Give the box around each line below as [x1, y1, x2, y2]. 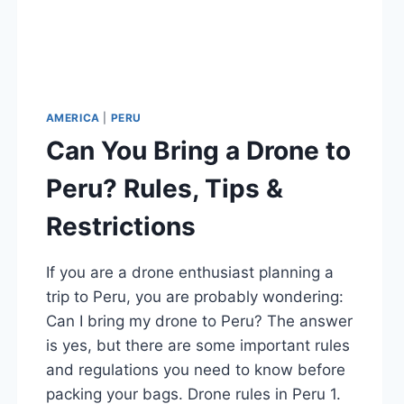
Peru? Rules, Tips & [45, 172, 283, 204]
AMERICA [45, 110, 100, 124]
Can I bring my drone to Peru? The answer [45, 311, 353, 330]
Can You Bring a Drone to [45, 134, 351, 166]
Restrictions [45, 210, 196, 242]
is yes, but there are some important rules [45, 335, 350, 354]
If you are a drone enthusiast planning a [45, 262, 334, 281]
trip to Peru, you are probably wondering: [45, 287, 344, 306]
